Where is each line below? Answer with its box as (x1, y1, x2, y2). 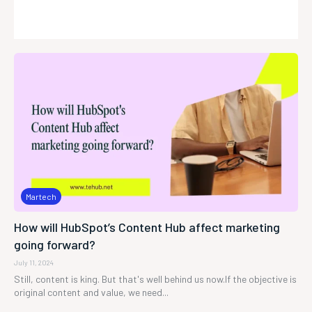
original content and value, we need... (14, 286, 169, 299)
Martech (26, 192, 56, 202)
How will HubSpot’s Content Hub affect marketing (14, 219, 280, 235)
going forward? (14, 237, 95, 253)
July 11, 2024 (14, 258, 54, 267)
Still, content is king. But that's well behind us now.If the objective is (14, 273, 297, 286)
